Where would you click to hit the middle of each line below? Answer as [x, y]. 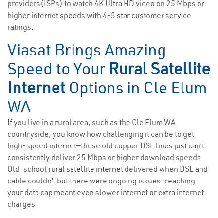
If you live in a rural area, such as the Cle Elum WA [91, 122]
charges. [22, 204]
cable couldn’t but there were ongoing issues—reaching [101, 181]
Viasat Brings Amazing [87, 50]
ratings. [20, 27]
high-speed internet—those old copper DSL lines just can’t [106, 146]
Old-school [28, 169]
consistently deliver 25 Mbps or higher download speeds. [105, 157]
